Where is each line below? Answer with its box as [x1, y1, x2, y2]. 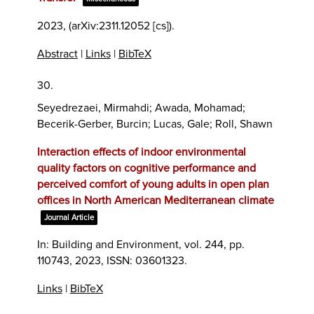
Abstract [36, 46, 78, 61]
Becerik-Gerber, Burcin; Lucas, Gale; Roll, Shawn [36, 116, 273, 131]
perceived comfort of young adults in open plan [36, 177, 269, 191]
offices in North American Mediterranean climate [36, 193, 274, 207]
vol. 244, [184, 237, 229, 252]
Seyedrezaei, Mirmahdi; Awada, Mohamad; [36, 100, 245, 115]
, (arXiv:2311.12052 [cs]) [62, 18, 172, 33]
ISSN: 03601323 [106, 253, 184, 268]
